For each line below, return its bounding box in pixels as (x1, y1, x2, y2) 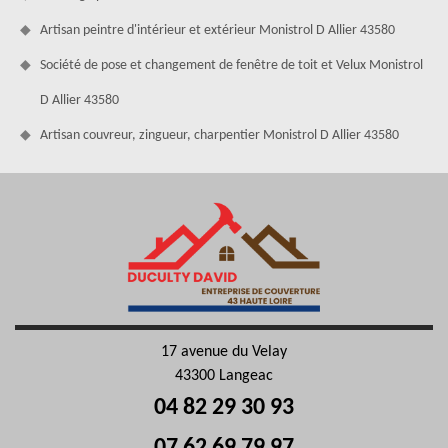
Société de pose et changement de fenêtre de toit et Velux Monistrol (40, 57, 423, 73)
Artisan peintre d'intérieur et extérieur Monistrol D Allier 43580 (40, 22, 395, 38)
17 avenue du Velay (161, 343, 287, 360)
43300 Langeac (175, 367, 273, 384)
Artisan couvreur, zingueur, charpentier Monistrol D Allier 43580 (40, 127, 399, 143)
